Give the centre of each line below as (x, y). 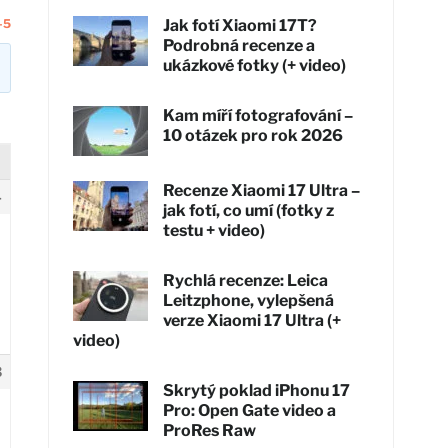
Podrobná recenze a (239, 45)
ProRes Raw (210, 430)
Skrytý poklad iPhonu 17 (257, 390)
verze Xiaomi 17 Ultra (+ (252, 320)
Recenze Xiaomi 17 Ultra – (262, 190)
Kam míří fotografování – (258, 115)
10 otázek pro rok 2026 (253, 135)
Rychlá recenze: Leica (246, 280)
